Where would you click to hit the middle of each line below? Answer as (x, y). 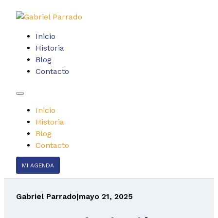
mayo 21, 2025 (106, 196)
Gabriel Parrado (46, 196)
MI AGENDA (38, 165)
